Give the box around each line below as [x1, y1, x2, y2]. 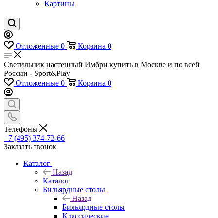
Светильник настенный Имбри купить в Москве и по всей [4, 60, 200, 69]
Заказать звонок [4, 142, 56, 151]
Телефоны [4, 125, 39, 133]
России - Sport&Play [4, 69, 70, 77]
